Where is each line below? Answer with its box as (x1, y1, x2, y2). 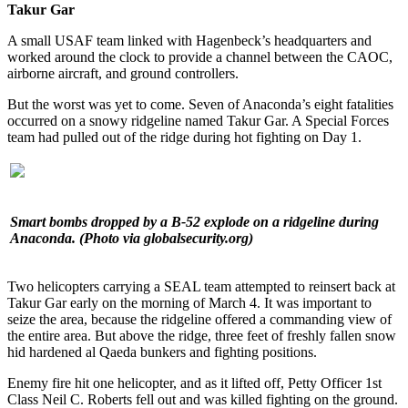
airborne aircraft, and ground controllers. (7, 65, 239, 81)
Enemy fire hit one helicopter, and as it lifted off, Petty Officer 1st (7, 374, 382, 391)
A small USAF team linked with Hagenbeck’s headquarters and (7, 32, 372, 48)
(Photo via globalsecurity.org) (79, 229, 253, 246)
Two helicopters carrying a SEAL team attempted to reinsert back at (7, 278, 395, 294)
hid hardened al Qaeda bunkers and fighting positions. (7, 343, 317, 360)
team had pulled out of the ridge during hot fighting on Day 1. (7, 128, 362, 145)
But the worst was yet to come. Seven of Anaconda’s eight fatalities (7, 96, 393, 112)
